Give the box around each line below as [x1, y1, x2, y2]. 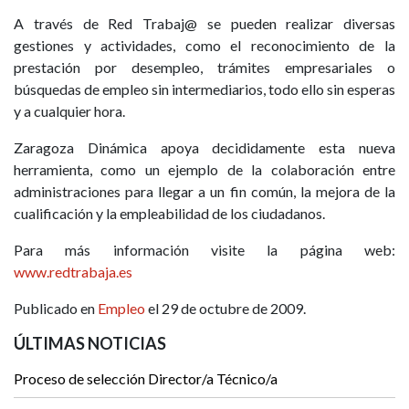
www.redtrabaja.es [14, 263, 132, 281]
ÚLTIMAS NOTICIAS [14, 333, 166, 354]
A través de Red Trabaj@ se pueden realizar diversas [14, 15, 395, 33]
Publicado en [14, 299, 98, 318]
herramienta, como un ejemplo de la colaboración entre [14, 161, 395, 179]
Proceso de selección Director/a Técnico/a [14, 370, 278, 388]
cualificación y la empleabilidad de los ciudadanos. [14, 204, 325, 223]
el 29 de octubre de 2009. [145, 299, 306, 318]
